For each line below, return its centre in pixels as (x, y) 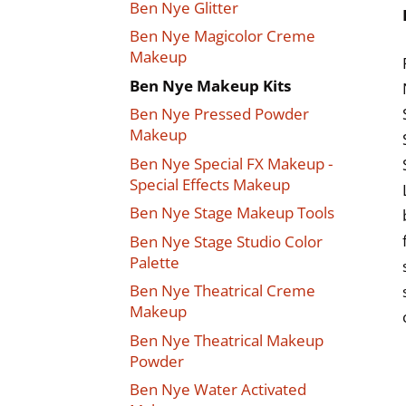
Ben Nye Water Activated (217, 390)
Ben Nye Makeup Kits (210, 85)
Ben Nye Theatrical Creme (222, 291)
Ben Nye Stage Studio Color (226, 241)
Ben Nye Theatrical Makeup (226, 340)
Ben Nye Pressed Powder (219, 114)
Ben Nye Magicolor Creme (222, 36)
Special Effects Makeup (209, 184)
